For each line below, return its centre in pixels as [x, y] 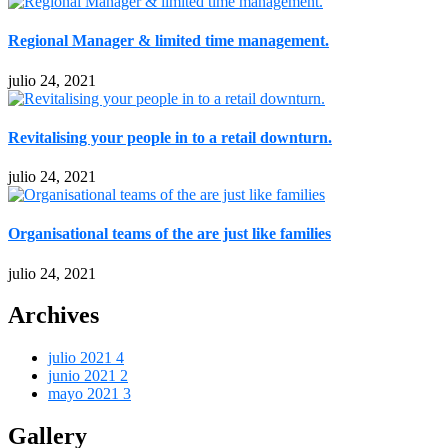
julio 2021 [82, 358]
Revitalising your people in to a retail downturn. [170, 137]
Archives [53, 315]
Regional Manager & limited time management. [168, 41]
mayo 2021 [85, 394]
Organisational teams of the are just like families [169, 234]
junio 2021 [84, 376]
